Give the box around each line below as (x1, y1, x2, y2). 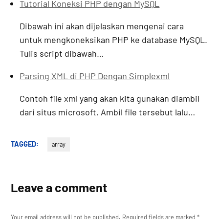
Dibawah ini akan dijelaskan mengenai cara (20, 21, 184, 32)
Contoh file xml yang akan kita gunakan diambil (20, 93, 200, 104)
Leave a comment (11, 180, 108, 195)
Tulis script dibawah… (20, 48, 104, 59)
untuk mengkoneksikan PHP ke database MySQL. (20, 34, 208, 45)
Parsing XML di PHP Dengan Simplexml (20, 70, 170, 82)
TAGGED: (11, 140, 39, 149)
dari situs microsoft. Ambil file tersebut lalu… (20, 107, 196, 118)
